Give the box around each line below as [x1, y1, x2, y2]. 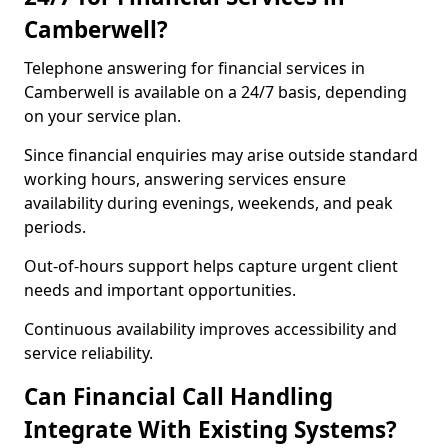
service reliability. [24, 342, 153, 364]
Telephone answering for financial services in [24, 57, 365, 79]
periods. [24, 216, 86, 238]
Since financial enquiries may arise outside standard [24, 144, 418, 166]
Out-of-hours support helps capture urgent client [24, 255, 398, 277]
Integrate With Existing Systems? [24, 414, 397, 445]
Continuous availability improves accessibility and [24, 318, 397, 340]
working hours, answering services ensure [24, 168, 346, 190]
